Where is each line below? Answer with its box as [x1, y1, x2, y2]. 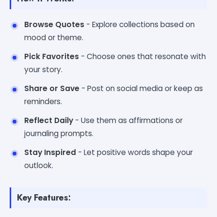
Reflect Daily [24, 115, 73, 125]
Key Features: [17, 191, 71, 204]
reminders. [24, 96, 62, 107]
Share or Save [24, 83, 79, 93]
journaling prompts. [24, 128, 93, 139]
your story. [24, 64, 62, 75]
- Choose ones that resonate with [79, 51, 206, 62]
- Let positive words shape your [76, 147, 193, 157]
